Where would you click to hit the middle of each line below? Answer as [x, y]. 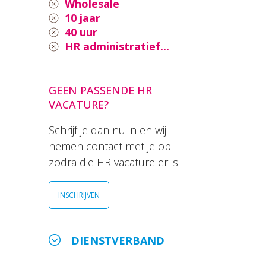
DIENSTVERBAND [118, 241]
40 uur [81, 32]
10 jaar [83, 18]
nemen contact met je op [110, 146]
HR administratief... [117, 47]
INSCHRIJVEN [79, 195]
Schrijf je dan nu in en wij [107, 130]
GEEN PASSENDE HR [100, 91]
